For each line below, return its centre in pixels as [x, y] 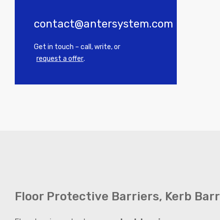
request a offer [60, 58]
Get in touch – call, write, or [77, 47]
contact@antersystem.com [104, 24]
